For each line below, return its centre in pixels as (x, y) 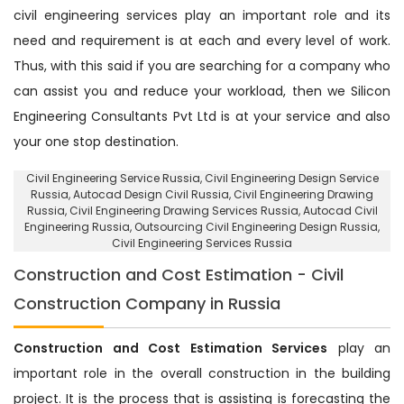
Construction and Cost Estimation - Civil (179, 274)
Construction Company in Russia (147, 303)
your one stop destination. (96, 141)
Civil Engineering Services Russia (202, 243)
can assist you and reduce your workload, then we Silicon (202, 91)
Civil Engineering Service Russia (113, 178)
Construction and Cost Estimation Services (170, 348)
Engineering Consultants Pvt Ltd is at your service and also (202, 116)
